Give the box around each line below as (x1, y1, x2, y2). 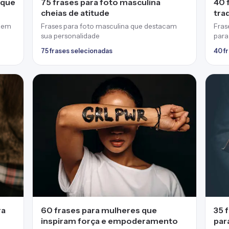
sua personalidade (41, 32, 100, 40)
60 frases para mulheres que (41, 204, 157, 215)
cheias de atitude (41, 8, 110, 18)
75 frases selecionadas (41, 47, 113, 55)
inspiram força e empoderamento (41, 215, 178, 226)
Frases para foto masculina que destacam (41, 22, 177, 31)
